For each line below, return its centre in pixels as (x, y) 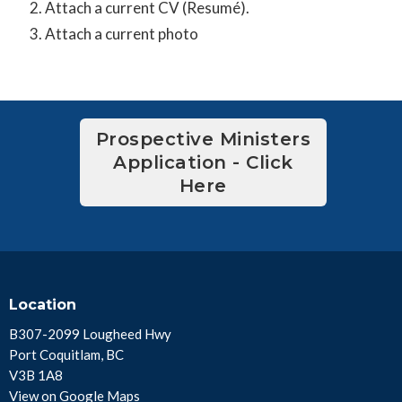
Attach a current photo (122, 33)
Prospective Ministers (203, 139)
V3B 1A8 (36, 375)
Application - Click (203, 162)
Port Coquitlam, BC (66, 354)
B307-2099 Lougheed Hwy (90, 334)
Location (43, 304)
